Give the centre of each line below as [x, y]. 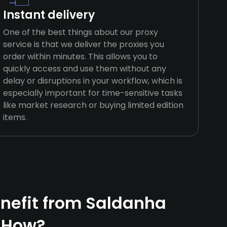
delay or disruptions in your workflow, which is [93, 81]
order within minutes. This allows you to [81, 56]
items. [15, 117]
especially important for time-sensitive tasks [93, 93]
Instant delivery [49, 15]
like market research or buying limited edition [93, 105]
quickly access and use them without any [85, 69]
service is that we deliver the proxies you [84, 44]
